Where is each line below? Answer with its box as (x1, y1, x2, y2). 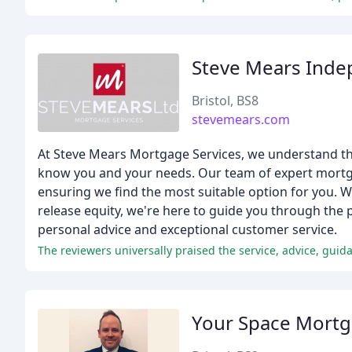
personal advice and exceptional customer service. (38, 221, 337, 238)
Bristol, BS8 (192, 92, 258, 109)
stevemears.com (192, 111, 290, 128)
